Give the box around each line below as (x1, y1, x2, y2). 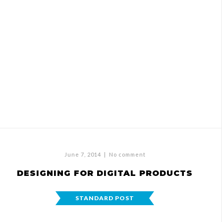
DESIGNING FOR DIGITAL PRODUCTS (17, 168, 193, 178)
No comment (109, 151, 146, 158)
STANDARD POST (75, 194, 134, 202)
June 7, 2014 (64, 151, 101, 158)
